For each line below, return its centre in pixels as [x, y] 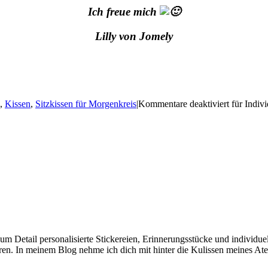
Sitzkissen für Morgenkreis [86, 104]
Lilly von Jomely [134, 36]
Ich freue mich [124, 12]
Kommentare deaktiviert [184, 104]
